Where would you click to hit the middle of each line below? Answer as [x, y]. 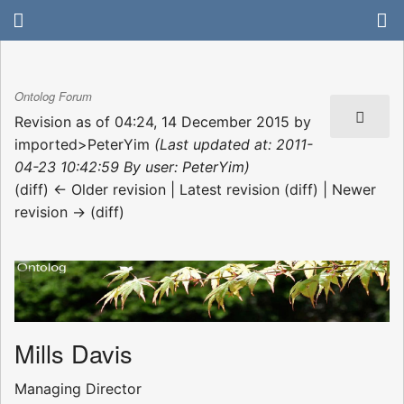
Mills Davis [73, 353]
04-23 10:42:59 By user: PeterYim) [132, 166]
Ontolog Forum [53, 96]
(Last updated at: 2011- [234, 144]
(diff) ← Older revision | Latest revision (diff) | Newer [195, 189]
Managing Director [78, 389]
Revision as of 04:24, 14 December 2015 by [163, 121]
